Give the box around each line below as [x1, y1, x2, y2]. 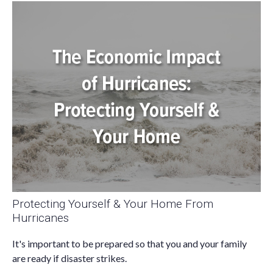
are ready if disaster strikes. [12, 252, 127, 264]
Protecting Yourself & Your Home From [12, 197, 213, 211]
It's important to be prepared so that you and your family [12, 238, 247, 250]
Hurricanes [12, 211, 69, 225]
